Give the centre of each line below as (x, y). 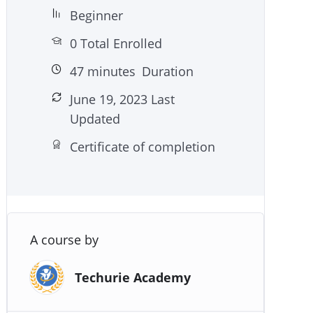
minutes (110, 72)
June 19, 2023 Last (122, 100)
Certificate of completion (143, 147)
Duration (166, 72)
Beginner (96, 16)
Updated (95, 119)
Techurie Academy (133, 278)
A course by (64, 240)
